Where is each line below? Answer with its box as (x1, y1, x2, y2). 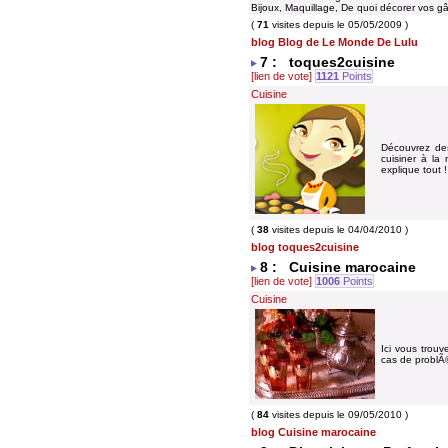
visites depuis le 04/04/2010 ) (269, 224, 408, 235)
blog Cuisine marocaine (251, 426, 376, 438)
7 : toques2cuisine (260, 54, 395, 70)
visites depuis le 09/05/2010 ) (269, 409, 408, 420)
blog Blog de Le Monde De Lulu (251, 36, 418, 48)
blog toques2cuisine (251, 241, 359, 253)
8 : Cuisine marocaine (260, 259, 416, 275)
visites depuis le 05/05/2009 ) (269, 19, 408, 30)
